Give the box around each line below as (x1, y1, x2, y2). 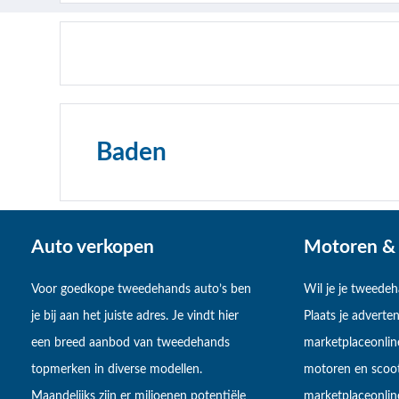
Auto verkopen (31, 237, 154, 256)
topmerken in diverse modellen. (31, 363, 202, 377)
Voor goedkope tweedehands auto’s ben (31, 283, 251, 297)
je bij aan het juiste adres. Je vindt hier (31, 310, 239, 323)
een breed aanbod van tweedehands (31, 337, 230, 350)
